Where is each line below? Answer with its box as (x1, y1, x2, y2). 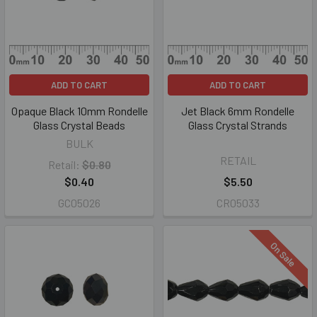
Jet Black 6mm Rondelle (181, 104, 294, 117)
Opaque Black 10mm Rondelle (11, 104, 148, 117)
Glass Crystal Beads (33, 118, 125, 132)
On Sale (268, 239, 299, 270)
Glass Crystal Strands (188, 118, 287, 132)
